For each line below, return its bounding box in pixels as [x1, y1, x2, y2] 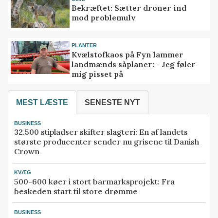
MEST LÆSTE [16, 98, 68, 107]
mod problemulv [72, 13, 136, 23]
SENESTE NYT [85, 98, 140, 107]
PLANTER [72, 42, 97, 49]
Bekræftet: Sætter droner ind [72, 3, 187, 13]
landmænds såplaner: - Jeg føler [72, 59, 196, 69]
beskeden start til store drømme [14, 186, 138, 196]
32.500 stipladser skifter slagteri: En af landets [14, 127, 188, 137]
